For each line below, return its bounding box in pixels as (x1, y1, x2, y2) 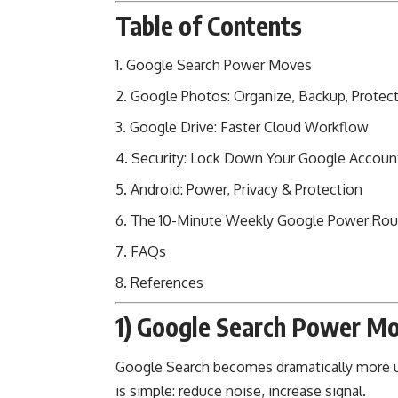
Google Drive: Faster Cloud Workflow (130, 118, 369, 137)
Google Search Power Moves (126, 56, 312, 75)
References (131, 274, 203, 292)
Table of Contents (115, 9, 302, 41)
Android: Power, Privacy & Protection (131, 180, 362, 199)
